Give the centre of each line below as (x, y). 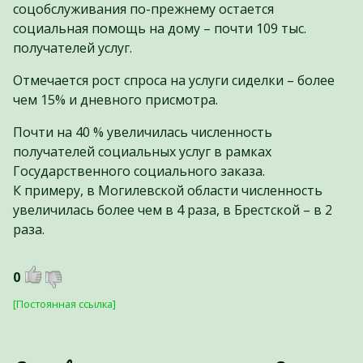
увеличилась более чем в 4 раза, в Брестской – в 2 (173, 209)
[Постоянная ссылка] (64, 303)
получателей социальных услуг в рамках (142, 151)
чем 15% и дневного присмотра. (115, 99)
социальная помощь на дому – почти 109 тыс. (160, 28)
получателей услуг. (73, 47)
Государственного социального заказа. (139, 171)
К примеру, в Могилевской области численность (168, 190)
